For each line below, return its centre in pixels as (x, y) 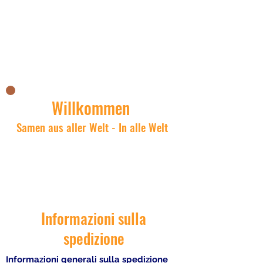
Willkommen (91, 108)
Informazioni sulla (94, 218)
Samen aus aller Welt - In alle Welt (92, 127)
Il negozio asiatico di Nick (94, 48)
